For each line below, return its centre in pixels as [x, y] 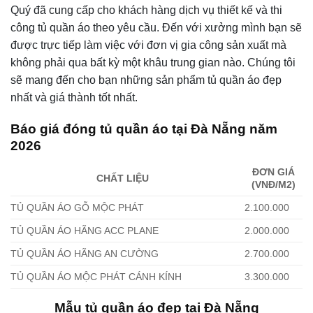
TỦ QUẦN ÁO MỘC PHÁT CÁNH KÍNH [96, 277]
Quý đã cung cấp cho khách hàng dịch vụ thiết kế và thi [146, 10]
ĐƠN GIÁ [274, 172]
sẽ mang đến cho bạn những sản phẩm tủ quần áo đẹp [146, 80]
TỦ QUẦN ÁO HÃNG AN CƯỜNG [85, 254]
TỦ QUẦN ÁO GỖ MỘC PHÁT [77, 208]
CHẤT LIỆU [122, 179]
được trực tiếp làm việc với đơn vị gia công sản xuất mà [148, 45]
